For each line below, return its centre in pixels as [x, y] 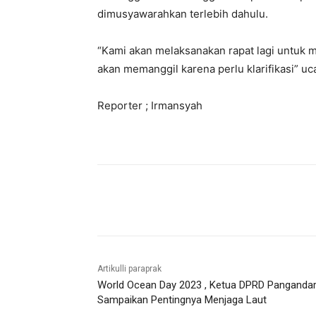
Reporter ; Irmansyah [150, 106]
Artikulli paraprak [129, 269]
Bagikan [150, 201]
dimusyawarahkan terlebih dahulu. [183, 14]
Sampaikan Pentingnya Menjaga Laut [182, 300]
